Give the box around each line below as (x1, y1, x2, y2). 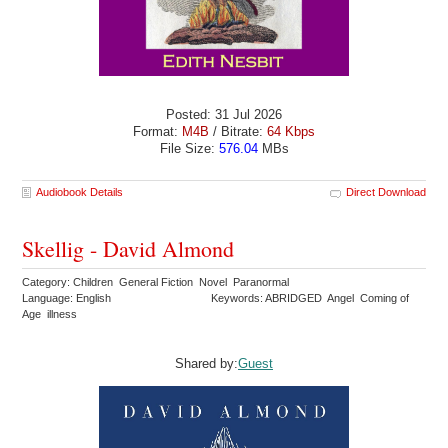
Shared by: (175, 356, 238, 372)
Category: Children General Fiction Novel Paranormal (22, 276, 293, 289)
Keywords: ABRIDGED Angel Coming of (211, 292, 410, 305)
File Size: (159, 140, 219, 156)
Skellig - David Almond (22, 234, 235, 264)
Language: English (22, 292, 112, 305)
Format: (133, 123, 182, 139)
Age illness (22, 308, 81, 321)
